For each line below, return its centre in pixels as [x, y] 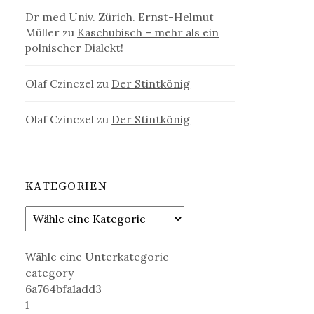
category [50, 273]
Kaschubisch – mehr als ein [148, 32]
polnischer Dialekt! [75, 47]
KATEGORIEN [66, 186]
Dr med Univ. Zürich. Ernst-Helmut [120, 16]
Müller [43, 32]
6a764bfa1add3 [64, 289]
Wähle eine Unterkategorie [97, 257]
